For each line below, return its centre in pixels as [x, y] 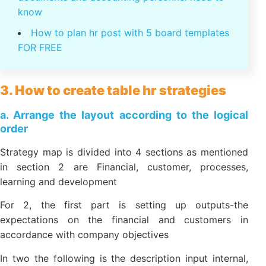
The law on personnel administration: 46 [121, 58]
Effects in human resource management [107, 37]
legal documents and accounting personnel [115, 73]
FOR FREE [40, 123]
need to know [49, 88]
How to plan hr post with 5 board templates [130, 108]
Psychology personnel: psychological [114, 22]
